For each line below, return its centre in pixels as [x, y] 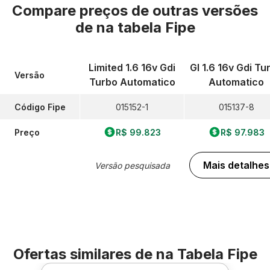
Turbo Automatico [132, 82]
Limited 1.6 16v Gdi [132, 67]
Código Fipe [40, 107]
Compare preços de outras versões [135, 11]
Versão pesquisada [132, 165]
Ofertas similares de [84, 254]
